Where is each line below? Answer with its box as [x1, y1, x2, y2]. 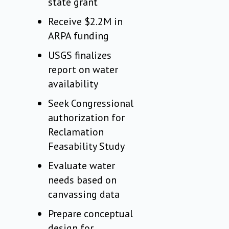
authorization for [48, 111, 125, 125]
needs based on [48, 173, 117, 187]
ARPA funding [48, 29, 109, 43]
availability [48, 77, 99, 91]
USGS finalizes [48, 49, 112, 62]
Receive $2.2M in [48, 15, 123, 29]
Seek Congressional [48, 97, 134, 110]
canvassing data [48, 188, 120, 201]
